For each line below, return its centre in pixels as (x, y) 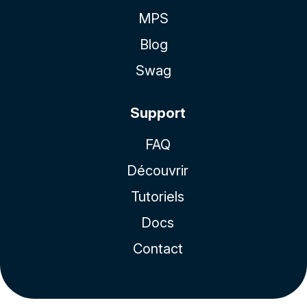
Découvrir (158, 170)
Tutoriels (158, 196)
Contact (158, 248)
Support (158, 113)
